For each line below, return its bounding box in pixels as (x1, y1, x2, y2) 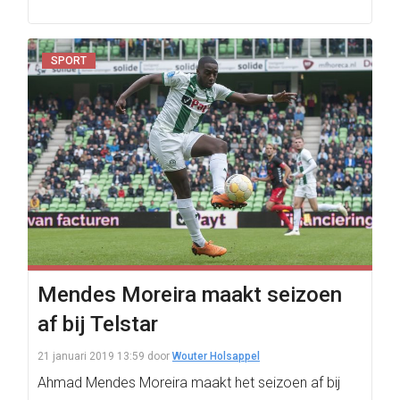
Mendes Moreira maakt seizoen (37, 282, 342, 307)
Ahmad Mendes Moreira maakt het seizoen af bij (37, 374, 340, 391)
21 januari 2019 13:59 (37, 350, 145, 362)
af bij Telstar (37, 312, 158, 337)
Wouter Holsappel (172, 350, 260, 362)
